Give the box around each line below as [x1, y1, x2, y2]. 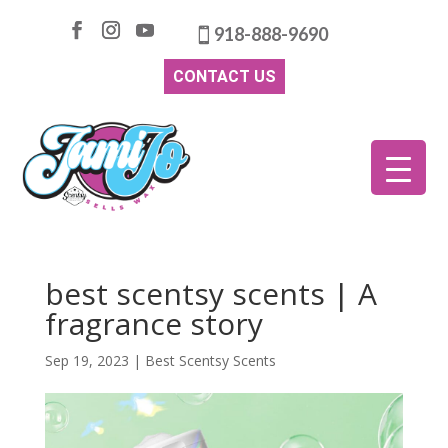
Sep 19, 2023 [44, 351, 129, 371]
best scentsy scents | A [44, 273, 377, 315]
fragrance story [44, 303, 263, 345]
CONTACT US [172, 66, 276, 86]
